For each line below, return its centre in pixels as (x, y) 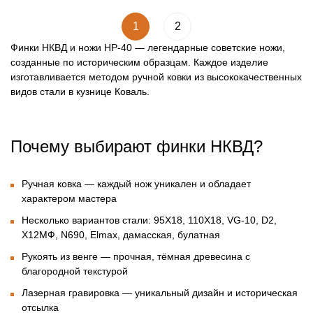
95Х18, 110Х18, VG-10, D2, (214, 220)
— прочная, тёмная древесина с (174, 257)
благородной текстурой (75, 271)
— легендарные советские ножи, (209, 48)
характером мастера (69, 199)
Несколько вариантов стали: (86, 220)
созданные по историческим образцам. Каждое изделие (139, 63)
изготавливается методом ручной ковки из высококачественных (156, 77)
